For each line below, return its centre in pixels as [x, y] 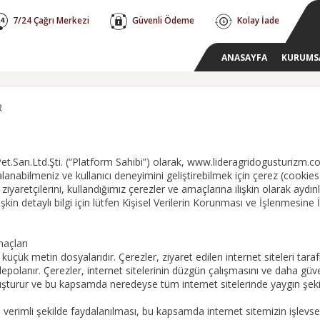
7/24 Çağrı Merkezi [51, 21]
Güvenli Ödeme [163, 21]
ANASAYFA [244, 57]
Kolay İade [257, 21]
